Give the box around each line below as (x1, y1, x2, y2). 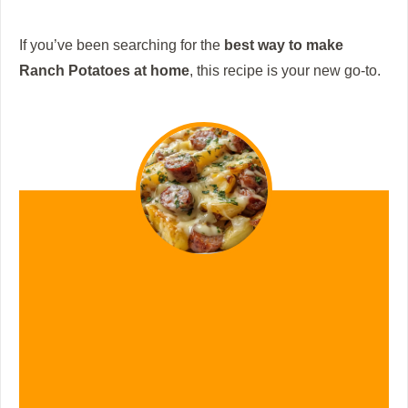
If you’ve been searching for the (19, 36, 224, 54)
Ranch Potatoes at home (19, 62, 189, 79)
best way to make (224, 36, 343, 54)
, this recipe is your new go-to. (189, 62, 381, 79)
